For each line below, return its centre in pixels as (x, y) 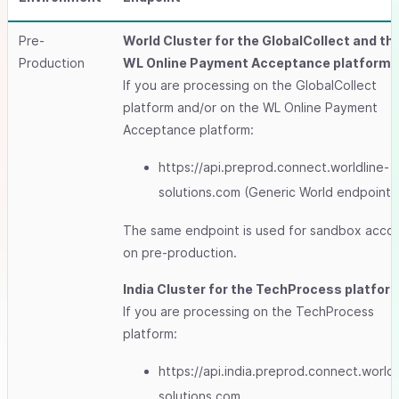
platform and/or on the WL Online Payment (250, 107)
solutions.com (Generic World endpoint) (277, 192)
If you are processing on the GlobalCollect (250, 85)
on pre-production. (180, 252)
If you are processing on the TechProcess (248, 311)
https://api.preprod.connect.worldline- (274, 167)
